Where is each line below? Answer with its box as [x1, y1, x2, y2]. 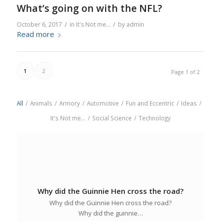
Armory [59, 99, 80, 107]
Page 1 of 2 [171, 68, 200, 75]
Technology [138, 113, 171, 122]
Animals [30, 99, 53, 107]
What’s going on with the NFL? [16, 1, 162, 15]
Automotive [87, 99, 119, 107]
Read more [16, 29, 54, 39]
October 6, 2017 [16, 20, 62, 29]
